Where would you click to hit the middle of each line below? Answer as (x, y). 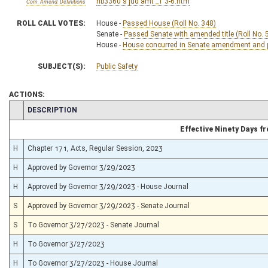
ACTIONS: (27, 94)
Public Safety (117, 66)
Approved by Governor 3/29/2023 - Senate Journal (109, 205)
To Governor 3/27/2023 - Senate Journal (93, 225)
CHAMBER (31, 109)
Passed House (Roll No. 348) (169, 23)
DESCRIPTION (52, 110)
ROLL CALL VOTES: (51, 23)
